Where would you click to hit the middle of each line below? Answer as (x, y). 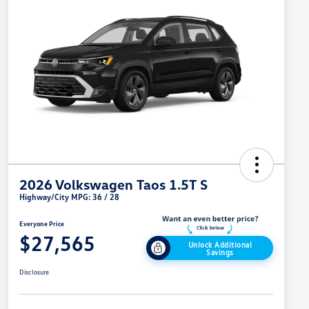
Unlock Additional (220, 244)
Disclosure (34, 272)
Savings (220, 252)
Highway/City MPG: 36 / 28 (69, 197)
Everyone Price (42, 224)
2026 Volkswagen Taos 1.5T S (113, 185)
